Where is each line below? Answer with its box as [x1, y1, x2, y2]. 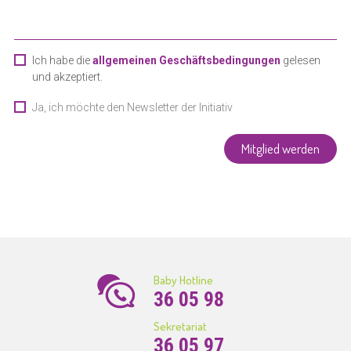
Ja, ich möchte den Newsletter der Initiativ [31, 101, 233, 114]
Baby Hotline [154, 273, 213, 288]
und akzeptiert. [31, 71, 103, 83]
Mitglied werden [241, 140, 320, 157]
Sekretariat [154, 319, 207, 334]
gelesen [280, 54, 320, 67]
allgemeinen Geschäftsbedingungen [92, 54, 280, 67]
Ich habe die [31, 54, 92, 67]
